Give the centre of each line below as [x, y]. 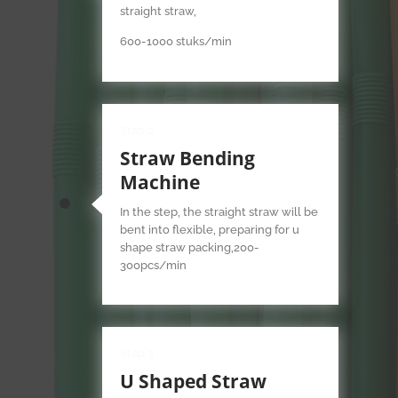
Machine [160, 182]
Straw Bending [188, 158]
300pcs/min [154, 265]
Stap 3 [137, 354]
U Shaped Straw [194, 382]
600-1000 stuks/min [176, 42]
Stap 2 [137, 130]
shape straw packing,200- [190, 247]
